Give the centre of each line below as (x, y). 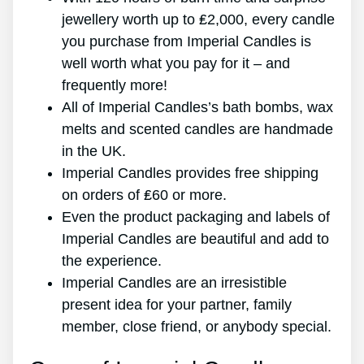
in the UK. (94, 152)
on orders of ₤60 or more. (144, 195)
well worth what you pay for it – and (176, 64)
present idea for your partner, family (177, 305)
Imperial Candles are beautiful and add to (195, 239)
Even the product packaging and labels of (196, 217)
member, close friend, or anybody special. (197, 327)
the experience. (112, 261)
